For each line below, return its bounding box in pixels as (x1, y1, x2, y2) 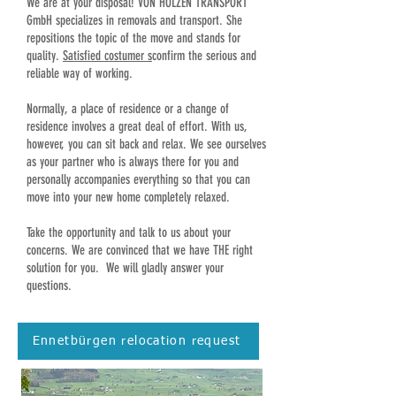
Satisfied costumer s (63, 48, 152, 64)
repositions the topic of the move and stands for (27, 30, 240, 46)
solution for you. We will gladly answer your (27, 260, 224, 276)
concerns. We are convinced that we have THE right (27, 242, 253, 258)
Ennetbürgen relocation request (32, 334, 241, 347)
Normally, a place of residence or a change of (27, 101, 229, 117)
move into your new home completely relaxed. (27, 189, 230, 205)
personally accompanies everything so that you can (27, 171, 250, 187)
